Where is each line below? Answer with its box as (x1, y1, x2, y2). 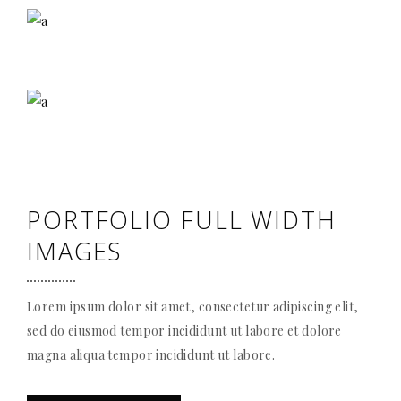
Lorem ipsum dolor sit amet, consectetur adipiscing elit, (27, 297, 359, 315)
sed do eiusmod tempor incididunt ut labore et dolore (27, 321, 342, 339)
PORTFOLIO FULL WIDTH (27, 202, 337, 236)
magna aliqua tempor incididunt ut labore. (27, 346, 276, 363)
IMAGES (27, 234, 123, 268)
